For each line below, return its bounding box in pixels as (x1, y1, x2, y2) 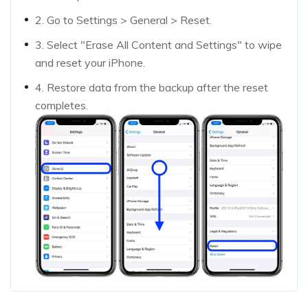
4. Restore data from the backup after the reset (35, 80, 268, 94)
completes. (35, 98, 88, 112)
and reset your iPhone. (35, 55, 145, 69)
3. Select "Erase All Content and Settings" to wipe (35, 37, 282, 52)
